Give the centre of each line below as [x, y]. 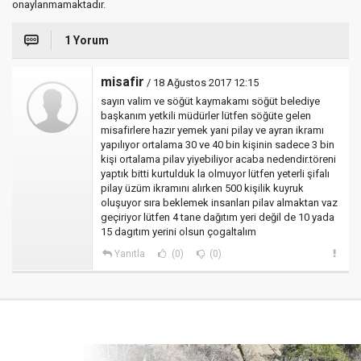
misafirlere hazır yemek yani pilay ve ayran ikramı [212, 130]
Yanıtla [129, 253]
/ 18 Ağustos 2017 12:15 [201, 82]
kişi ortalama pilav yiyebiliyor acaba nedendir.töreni [218, 159]
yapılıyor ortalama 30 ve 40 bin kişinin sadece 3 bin [218, 144]
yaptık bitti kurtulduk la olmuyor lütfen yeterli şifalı [215, 173]
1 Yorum [87, 40]
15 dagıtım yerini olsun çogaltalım [178, 231]
